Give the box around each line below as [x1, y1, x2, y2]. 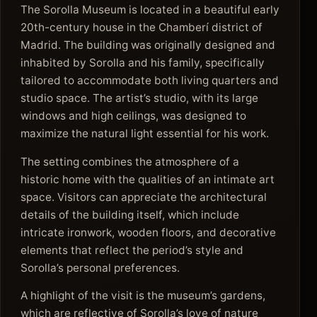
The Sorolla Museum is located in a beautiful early [21, 2, 279, 16]
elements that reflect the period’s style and [21, 243, 243, 257]
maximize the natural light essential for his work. [21, 126, 269, 140]
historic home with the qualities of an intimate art [21, 172, 275, 186]
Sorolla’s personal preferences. [21, 260, 180, 275]
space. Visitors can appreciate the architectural [21, 190, 267, 204]
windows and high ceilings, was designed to [21, 108, 246, 122]
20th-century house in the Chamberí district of [21, 20, 263, 34]
